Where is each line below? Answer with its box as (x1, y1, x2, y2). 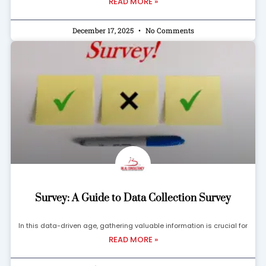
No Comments (143, 26, 194, 36)
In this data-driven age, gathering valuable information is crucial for (18, 220, 248, 230)
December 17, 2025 (72, 26, 135, 36)
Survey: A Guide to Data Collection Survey (35, 191, 231, 205)
